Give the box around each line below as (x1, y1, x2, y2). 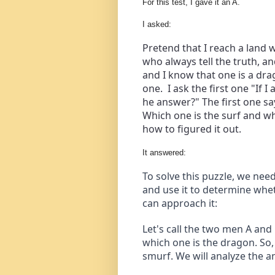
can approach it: (142, 196, 217, 210)
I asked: (142, 19, 171, 29)
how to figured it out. (142, 122, 241, 136)
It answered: (142, 147, 186, 157)
